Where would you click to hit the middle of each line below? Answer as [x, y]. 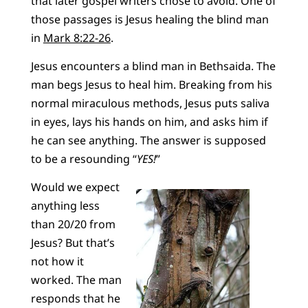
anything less [65, 206]
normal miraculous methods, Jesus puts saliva [150, 103]
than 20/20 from [73, 224]
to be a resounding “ [84, 158]
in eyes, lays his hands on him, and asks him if [149, 121]
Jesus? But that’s [73, 243]
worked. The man [76, 280]
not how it [57, 262]
